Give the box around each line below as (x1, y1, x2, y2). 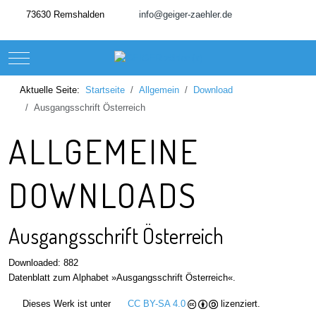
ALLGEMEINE (8, 130, 200, 172)
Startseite (85, 85, 125, 95)
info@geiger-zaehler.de (139, 9, 232, 20)
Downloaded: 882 (8, 257, 78, 268)
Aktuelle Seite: (20, 85, 85, 95)
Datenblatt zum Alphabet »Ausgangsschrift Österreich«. (8, 272, 236, 283)
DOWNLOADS (8, 174, 198, 216)
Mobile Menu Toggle (18, 51, 100, 62)
